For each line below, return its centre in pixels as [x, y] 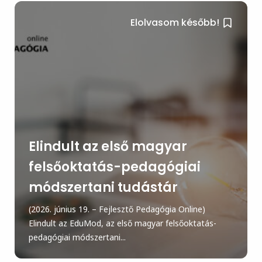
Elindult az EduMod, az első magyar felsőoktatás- [122, 223]
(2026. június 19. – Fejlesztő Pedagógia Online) [117, 209]
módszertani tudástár [103, 187]
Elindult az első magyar [108, 146]
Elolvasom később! [175, 22]
